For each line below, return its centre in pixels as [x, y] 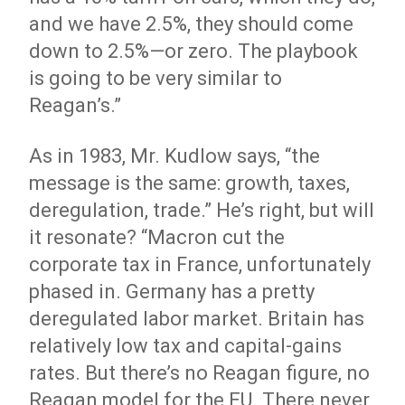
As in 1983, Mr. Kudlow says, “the [175, 156]
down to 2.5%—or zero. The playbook [194, 51]
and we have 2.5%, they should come [192, 24]
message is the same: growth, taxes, [190, 183]
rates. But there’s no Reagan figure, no [200, 373]
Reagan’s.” [75, 105]
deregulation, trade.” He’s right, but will [202, 210]
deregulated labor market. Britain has [197, 319]
